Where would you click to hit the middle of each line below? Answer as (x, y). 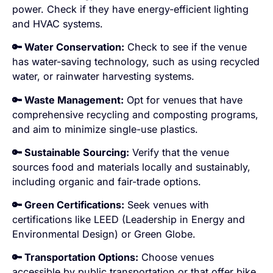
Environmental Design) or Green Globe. (104, 234)
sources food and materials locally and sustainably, (132, 167)
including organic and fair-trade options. (107, 181)
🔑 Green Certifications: (69, 205)
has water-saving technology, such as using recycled (136, 62)
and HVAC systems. (58, 24)
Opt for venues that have (183, 100)
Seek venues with (167, 205)
